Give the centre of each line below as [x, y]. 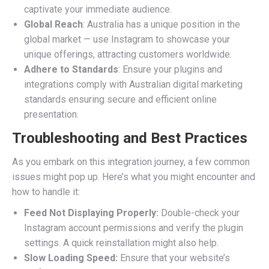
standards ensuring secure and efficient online [120, 99]
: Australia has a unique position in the [162, 24]
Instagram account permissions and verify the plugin [134, 228]
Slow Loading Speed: [71, 258]
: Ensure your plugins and [170, 69]
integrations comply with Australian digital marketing [133, 84]
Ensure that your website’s [174, 258]
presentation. [51, 114]
